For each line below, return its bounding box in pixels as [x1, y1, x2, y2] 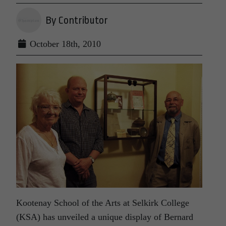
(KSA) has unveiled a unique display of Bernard [16, 211, 193, 222]
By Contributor [45, 14, 108, 26]
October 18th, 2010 [27, 39, 101, 49]
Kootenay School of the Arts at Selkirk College [16, 197, 189, 208]
